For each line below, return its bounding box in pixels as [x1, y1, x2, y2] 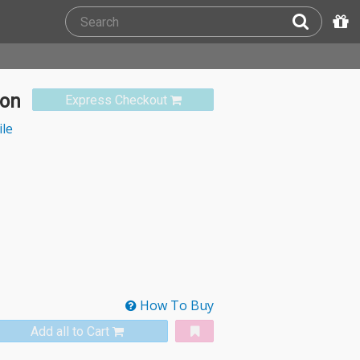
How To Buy [137, 297, 214, 314]
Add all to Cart [31, 324, 109, 339]
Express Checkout [64, 92, 167, 108]
